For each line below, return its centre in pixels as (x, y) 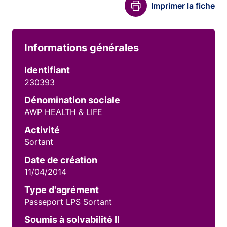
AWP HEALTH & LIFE (63, 112)
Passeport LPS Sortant (68, 202)
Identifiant (47, 70)
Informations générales (82, 48)
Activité (42, 130)
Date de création (61, 160)
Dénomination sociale (72, 100)
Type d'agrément (62, 190)
